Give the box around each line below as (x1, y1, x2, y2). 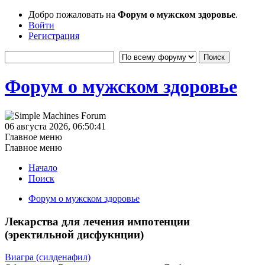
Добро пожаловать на (28, 9, 118, 20)
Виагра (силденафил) (5, 252, 91, 263)
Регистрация (28, 31, 79, 41)
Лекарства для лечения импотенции (5, 215, 190, 228)
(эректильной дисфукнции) (5, 228, 144, 241)
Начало (28, 162, 57, 173)
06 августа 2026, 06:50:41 (5, 121, 106, 131)
